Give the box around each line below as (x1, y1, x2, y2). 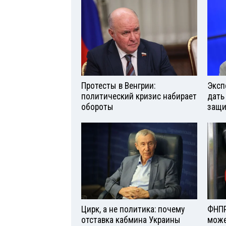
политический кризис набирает (81, 91, 197, 101)
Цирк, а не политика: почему (81, 204, 185, 215)
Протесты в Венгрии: (81, 80, 155, 91)
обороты (81, 101, 114, 112)
